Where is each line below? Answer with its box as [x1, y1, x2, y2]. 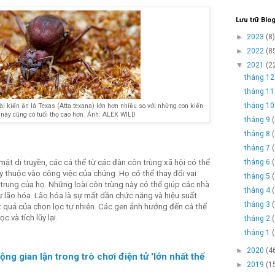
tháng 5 [244, 171, 273, 180]
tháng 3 [244, 199, 273, 209]
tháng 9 [244, 115, 273, 124]
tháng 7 [244, 143, 273, 152]
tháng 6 [244, 157, 273, 166]
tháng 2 [244, 214, 273, 223]
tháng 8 [244, 129, 273, 138]
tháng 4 [244, 185, 273, 195]
